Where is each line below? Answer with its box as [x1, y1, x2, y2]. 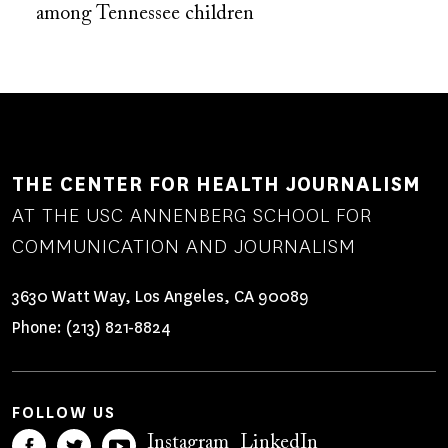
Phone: [12, 316, 66, 338]
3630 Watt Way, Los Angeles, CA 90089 [12, 286, 309, 308]
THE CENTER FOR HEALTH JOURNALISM [12, 171, 421, 199]
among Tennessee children [36, 4, 254, 25]
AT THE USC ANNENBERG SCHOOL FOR [12, 202, 372, 230]
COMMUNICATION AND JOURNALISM [12, 233, 356, 261]
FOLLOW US [12, 401, 116, 423]
